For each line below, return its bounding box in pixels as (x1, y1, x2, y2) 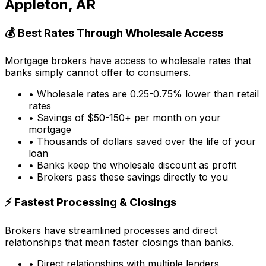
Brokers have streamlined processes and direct (5, 224, 217, 236)
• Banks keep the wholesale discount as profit (28, 159, 236, 172)
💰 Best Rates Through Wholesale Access (5, 26, 223, 40)
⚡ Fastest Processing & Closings (5, 195, 176, 210)
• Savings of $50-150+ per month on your (28, 112, 221, 124)
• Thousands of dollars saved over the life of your (28, 135, 256, 148)
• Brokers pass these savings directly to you (28, 171, 228, 183)
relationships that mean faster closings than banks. (5, 236, 234, 248)
